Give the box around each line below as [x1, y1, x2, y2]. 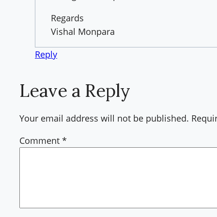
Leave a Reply [19, 79, 130, 102]
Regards [51, 12, 84, 24]
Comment [19, 134, 62, 146]
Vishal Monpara [51, 25, 115, 37]
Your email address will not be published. [19, 112, 189, 124]
